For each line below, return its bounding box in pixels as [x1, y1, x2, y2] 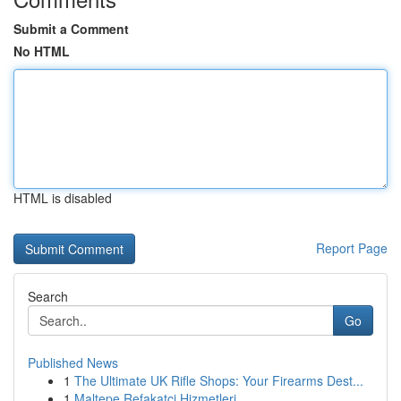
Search [28, 287, 68, 305]
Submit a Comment [13, 20, 129, 38]
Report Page [316, 239, 388, 257]
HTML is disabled [13, 189, 112, 207]
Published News [28, 354, 118, 371]
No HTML [13, 42, 70, 60]
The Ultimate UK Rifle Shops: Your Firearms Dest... [74, 371, 363, 389]
